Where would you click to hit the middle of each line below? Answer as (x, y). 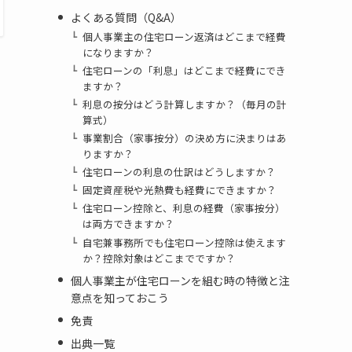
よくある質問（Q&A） (126, 18)
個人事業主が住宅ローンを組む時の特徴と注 (180, 280)
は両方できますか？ (129, 224)
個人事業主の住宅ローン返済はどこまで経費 (185, 36)
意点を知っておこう (119, 297)
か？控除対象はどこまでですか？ (159, 258)
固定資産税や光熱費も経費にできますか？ (180, 190)
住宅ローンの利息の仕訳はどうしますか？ (180, 172)
